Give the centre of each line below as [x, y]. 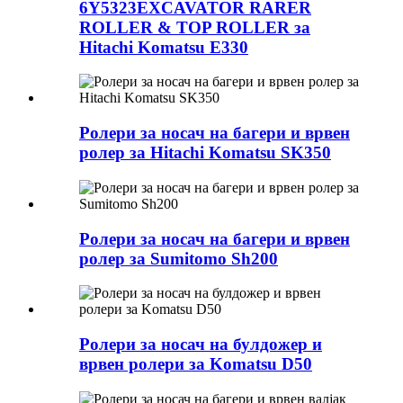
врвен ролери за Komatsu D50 [196, 364]
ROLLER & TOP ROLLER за [195, 27]
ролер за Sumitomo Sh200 [179, 258]
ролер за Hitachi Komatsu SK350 [205, 153]
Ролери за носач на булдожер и [201, 344]
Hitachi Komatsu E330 [164, 47]
